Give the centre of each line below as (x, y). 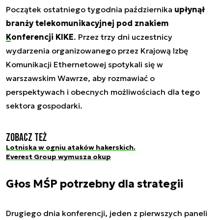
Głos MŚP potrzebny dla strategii (95, 184)
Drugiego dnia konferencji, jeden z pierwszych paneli (107, 213)
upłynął (190, 9)
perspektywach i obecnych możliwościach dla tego (103, 92)
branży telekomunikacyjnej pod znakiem (87, 23)
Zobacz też (26, 137)
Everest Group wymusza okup (58, 156)
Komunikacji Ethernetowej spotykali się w (84, 64)
